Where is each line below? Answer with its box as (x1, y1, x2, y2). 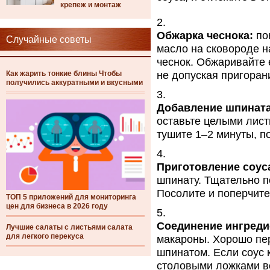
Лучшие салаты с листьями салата (6, 223, 133, 231)
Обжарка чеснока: (157, 30, 253, 42)
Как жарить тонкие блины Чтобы (6, 69, 122, 78)
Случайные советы (6, 34, 92, 45)
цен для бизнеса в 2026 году (6, 202, 108, 210)
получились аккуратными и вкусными (6, 78, 143, 87)
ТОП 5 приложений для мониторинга (6, 193, 136, 201)
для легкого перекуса (6, 232, 84, 240)
